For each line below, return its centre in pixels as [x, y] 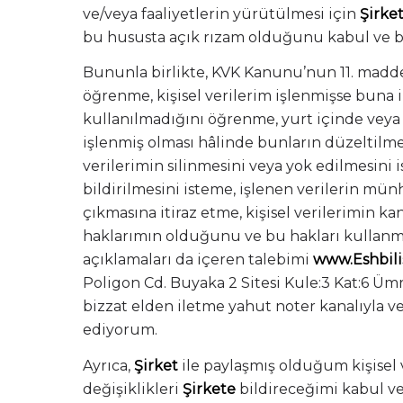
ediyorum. [120, 330]
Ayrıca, [108, 365]
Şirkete [209, 389]
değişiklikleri [133, 389]
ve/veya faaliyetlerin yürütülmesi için [221, 13]
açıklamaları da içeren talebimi [198, 260]
